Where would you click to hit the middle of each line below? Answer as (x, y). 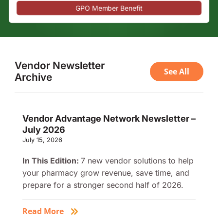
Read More (43, 211)
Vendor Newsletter (59, 65)
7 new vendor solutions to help (137, 160)
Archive (33, 77)
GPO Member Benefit (109, 8)
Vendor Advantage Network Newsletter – (109, 118)
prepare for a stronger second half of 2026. (103, 185)
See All (176, 71)
